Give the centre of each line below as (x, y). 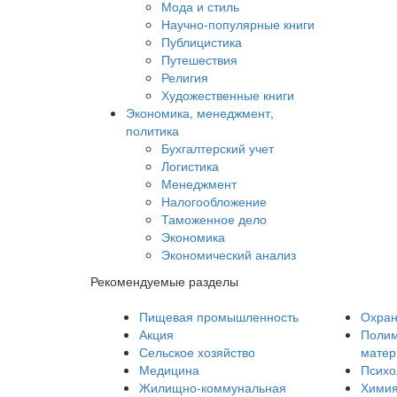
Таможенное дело (214, 219)
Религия (185, 77)
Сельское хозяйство (197, 352)
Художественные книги (228, 95)
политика (152, 130)
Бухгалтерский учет (218, 148)
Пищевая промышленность (219, 316)
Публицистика (202, 42)
